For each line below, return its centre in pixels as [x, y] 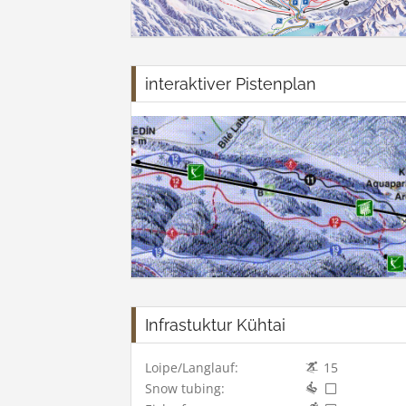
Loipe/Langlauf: [192, 368]
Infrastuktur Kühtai [215, 325]
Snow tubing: [185, 389]
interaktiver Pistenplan [231, 84]
